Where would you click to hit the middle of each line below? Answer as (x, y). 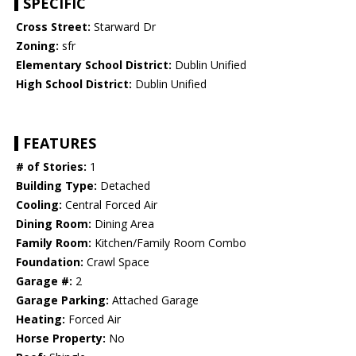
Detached (124, 186)
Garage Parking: (62, 300)
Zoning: (37, 46)
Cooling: (39, 205)
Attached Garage (154, 300)
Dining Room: (54, 224)
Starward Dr (123, 27)
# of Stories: (51, 167)
